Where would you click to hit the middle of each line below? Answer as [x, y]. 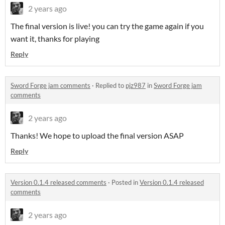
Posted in [126, 183]
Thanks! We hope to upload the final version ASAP [97, 136]
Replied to [110, 86]
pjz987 [136, 86]
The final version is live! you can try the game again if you [107, 26]
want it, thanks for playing [55, 39]
